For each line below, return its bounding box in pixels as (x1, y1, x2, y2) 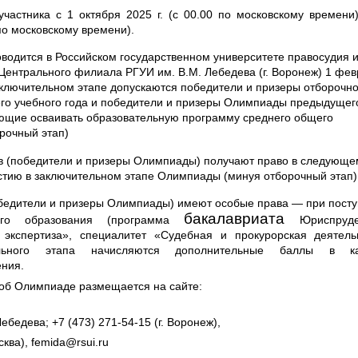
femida (31, 335, 66, 348)
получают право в (204, 153, 298, 167)
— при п (292, 196, 336, 209)
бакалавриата (184, 209, 300, 227)
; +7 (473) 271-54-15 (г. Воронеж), (46, 315, 221, 328)
